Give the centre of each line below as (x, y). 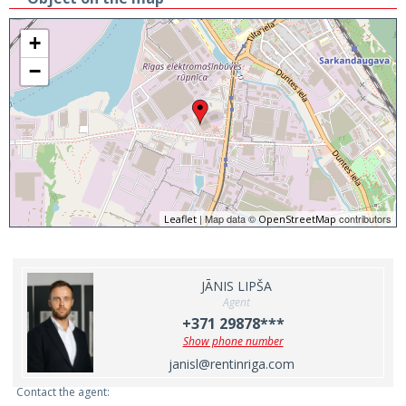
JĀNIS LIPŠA (236, 286)
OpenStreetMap (297, 219)
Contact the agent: (63, 392)
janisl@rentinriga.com (232, 364)
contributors (364, 218)
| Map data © (227, 218)
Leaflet (180, 219)
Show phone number (233, 341)
